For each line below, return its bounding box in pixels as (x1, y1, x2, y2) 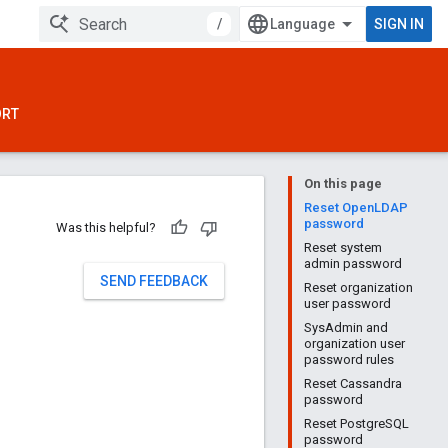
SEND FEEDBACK (100, 273, 208, 289)
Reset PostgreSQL (304, 416, 409, 431)
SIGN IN (374, 16, 424, 32)
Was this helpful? (56, 220, 156, 235)
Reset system (304, 240, 382, 255)
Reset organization (304, 280, 413, 295)
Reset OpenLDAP (304, 200, 408, 215)
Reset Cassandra (304, 376, 402, 391)
